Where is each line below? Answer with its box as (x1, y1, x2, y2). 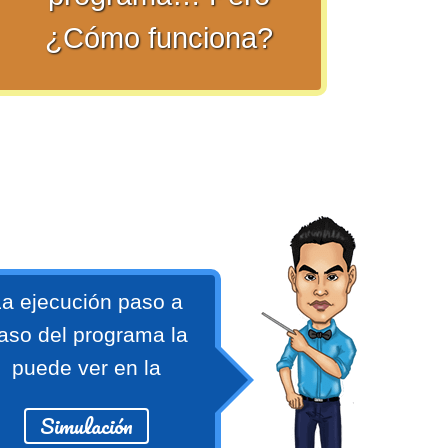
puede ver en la (11, 356, 161, 380)
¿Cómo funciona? (44, 21, 273, 54)
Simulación (39, 408, 133, 444)
